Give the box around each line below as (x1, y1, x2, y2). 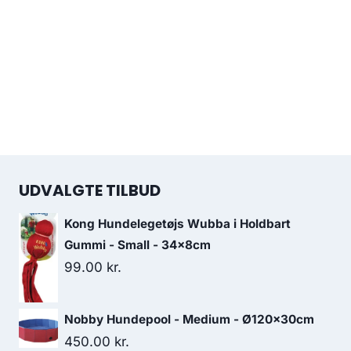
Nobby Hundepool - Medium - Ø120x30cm (64, 311, 314, 327)
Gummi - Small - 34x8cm (64, 237, 211, 253)
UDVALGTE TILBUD (19, 179, 161, 202)
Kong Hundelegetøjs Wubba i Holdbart (64, 216, 291, 232)
